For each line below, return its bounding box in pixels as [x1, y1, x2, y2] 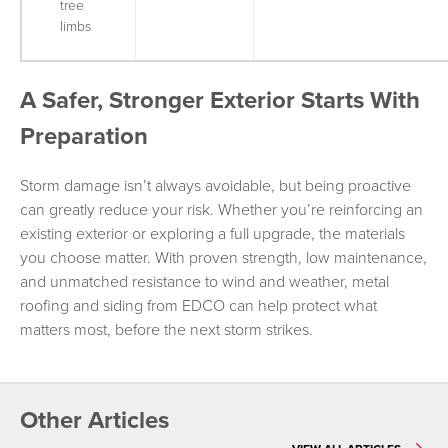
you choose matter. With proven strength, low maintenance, [20, 246, 427, 269]
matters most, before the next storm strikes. [20, 318, 313, 341]
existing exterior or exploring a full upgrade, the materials [20, 222, 405, 245]
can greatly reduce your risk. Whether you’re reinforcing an [20, 198, 423, 221]
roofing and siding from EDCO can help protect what [20, 294, 377, 317]
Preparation [20, 118, 148, 154]
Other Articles [20, 402, 169, 438]
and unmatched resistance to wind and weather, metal [20, 270, 389, 293]
